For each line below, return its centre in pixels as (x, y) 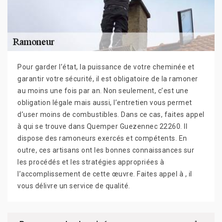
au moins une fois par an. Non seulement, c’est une (103, 90)
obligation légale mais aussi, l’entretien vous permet (105, 102)
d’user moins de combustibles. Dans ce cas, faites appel (111, 114)
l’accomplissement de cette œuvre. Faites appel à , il (105, 174)
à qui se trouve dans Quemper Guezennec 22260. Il (102, 126)
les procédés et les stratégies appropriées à (91, 162)
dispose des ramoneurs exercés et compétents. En (102, 138)
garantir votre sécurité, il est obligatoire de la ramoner (108, 79)
